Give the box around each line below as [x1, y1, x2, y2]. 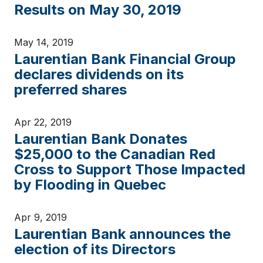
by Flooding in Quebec [14, 176, 166, 193]
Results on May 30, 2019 [14, 1, 181, 18]
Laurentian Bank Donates [14, 130, 187, 147]
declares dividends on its [14, 66, 184, 83]
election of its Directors [14, 241, 176, 258]
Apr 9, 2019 [14, 211, 67, 223]
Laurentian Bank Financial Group [14, 50, 236, 68]
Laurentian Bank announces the [14, 225, 231, 242]
